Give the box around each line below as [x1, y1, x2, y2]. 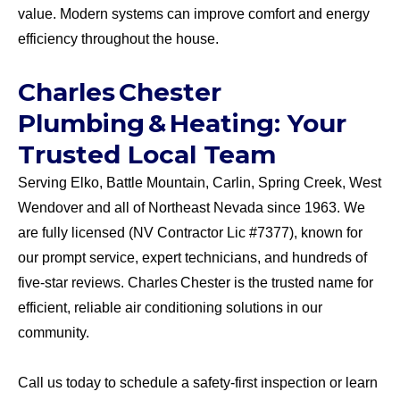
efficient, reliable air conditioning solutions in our [18, 299, 322, 315]
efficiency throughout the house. [18, 30, 219, 46]
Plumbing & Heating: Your [18, 107, 346, 138]
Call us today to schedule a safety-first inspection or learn [18, 374, 378, 390]
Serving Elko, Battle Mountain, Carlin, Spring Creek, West [18, 174, 381, 190]
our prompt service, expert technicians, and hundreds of [18, 249, 367, 265]
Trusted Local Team [18, 138, 276, 170]
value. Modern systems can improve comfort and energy [18, 5, 370, 21]
